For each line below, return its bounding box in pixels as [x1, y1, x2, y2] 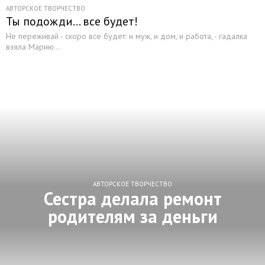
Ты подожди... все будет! [6, 14, 138, 29]
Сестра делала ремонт [43, 187, 222, 210]
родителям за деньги [47, 205, 218, 228]
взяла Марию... [6, 41, 60, 52]
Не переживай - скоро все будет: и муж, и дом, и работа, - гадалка [6, 31, 247, 41]
